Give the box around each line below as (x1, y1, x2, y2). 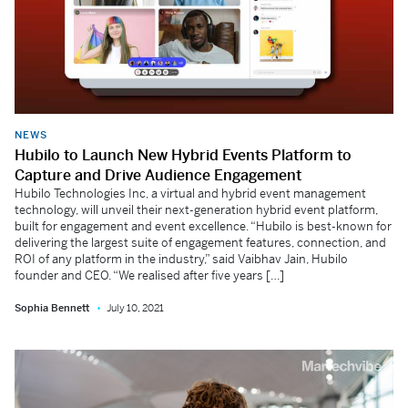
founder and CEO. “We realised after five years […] (15, 268, 284, 284)
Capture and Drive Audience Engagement (15, 166, 301, 186)
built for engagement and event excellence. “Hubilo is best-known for (15, 219, 392, 235)
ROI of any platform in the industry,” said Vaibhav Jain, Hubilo (15, 251, 348, 268)
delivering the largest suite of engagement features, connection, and (15, 235, 386, 251)
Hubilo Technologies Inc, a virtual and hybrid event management (15, 186, 366, 202)
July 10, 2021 (107, 301, 164, 315)
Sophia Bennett (15, 301, 89, 315)
